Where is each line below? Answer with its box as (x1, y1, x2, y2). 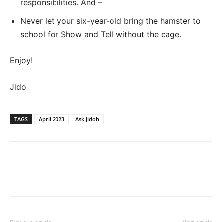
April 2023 (39, 115, 64, 123)
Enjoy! (10, 55, 33, 65)
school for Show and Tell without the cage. (20, 29, 181, 39)
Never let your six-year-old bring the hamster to (20, 16, 201, 26)
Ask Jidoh (75, 115, 99, 123)
